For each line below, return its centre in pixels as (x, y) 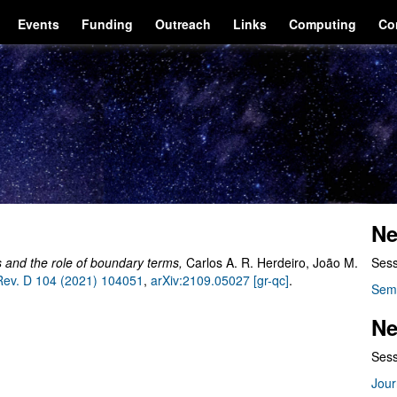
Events (39, 24)
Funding (108, 24)
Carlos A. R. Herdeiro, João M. (272, 262)
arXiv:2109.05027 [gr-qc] (220, 280)
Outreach (183, 24)
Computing (323, 24)
